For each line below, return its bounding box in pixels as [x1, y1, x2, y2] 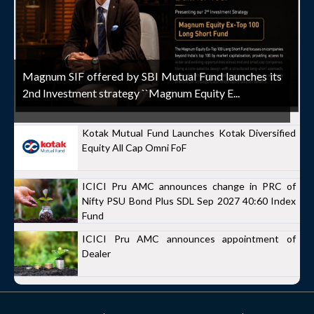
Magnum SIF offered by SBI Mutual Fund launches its [22, 69, 282, 83]
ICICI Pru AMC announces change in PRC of [82, 179, 296, 192]
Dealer [82, 247, 111, 260]
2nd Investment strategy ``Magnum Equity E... [22, 86, 240, 100]
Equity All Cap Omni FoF [82, 142, 186, 153]
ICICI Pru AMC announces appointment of [82, 233, 296, 245]
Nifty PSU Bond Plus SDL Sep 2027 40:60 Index [82, 194, 296, 207]
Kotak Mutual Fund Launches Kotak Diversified [82, 127, 296, 139]
